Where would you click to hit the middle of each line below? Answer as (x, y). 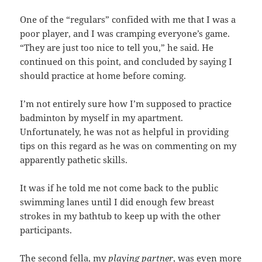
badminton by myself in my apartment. (102, 117)
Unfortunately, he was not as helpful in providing (125, 131)
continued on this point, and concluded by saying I (126, 61)
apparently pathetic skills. (74, 159)
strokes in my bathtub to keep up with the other (120, 216)
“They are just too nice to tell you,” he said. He (117, 47)
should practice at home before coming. (103, 75)
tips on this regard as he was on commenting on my (128, 145)
